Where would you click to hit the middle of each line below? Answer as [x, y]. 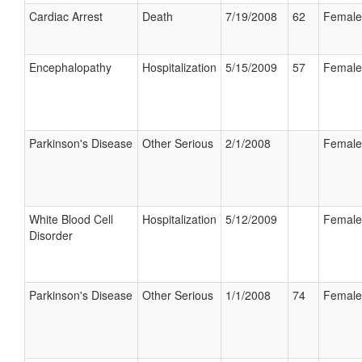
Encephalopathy [70, 67]
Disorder [51, 235]
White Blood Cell [71, 219]
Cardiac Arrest [66, 16]
